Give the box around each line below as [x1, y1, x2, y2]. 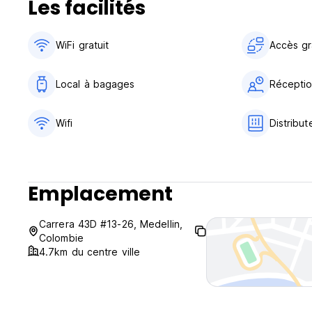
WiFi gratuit [56, 39, 109, 52]
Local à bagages [56, 78, 135, 91]
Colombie [39, 232, 84, 244]
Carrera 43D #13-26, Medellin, [39, 218, 182, 231]
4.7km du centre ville [39, 246, 141, 258]
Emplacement [28, 180, 173, 208]
